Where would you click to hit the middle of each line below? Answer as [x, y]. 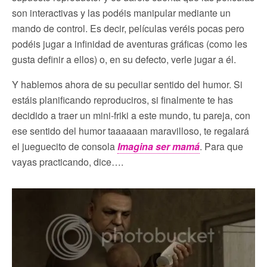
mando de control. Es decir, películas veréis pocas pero [128, 29]
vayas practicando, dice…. [68, 162]
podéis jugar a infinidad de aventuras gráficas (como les [130, 44]
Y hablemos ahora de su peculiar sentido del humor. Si [127, 85]
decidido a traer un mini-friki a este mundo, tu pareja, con [131, 116]
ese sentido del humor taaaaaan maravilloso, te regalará [131, 131]
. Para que [221, 147]
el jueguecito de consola [65, 147]
